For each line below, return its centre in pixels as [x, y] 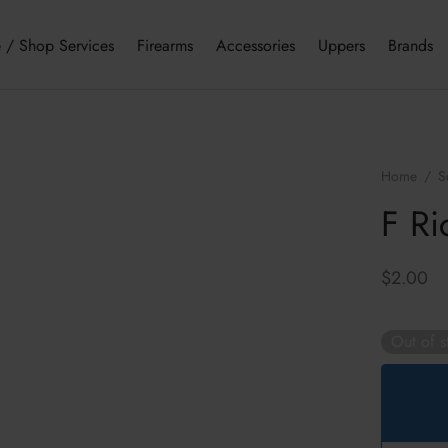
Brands [410, 45]
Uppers [341, 45]
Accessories [255, 45]
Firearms [164, 45]
